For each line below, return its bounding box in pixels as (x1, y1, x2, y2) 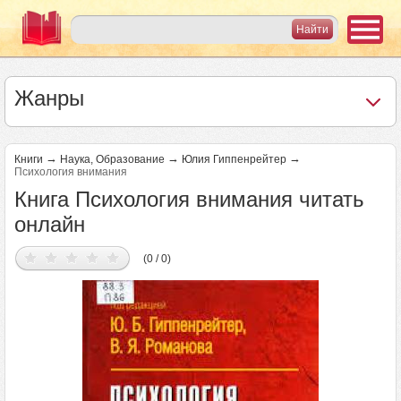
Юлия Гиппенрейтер (182, 153, 286, 166)
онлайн (14, 212, 85, 236)
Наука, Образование (60, 153, 165, 166)
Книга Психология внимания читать (14, 187, 364, 211)
